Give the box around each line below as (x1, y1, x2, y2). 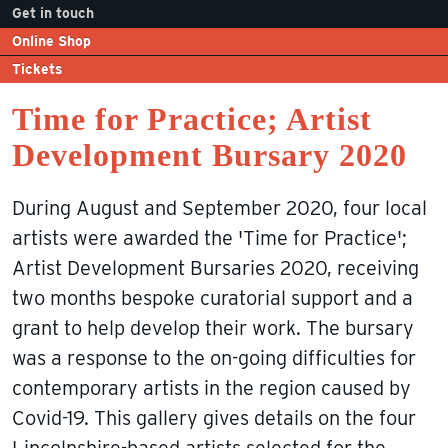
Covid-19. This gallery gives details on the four (12, 405, 416, 430)
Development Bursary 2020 (12, 136, 407, 173)
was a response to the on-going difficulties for (12, 345, 416, 370)
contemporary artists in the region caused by (12, 375, 411, 400)
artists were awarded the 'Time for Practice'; (12, 225, 407, 250)
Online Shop (12, 32, 91, 49)
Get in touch (12, 4, 94, 21)
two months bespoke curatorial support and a (12, 285, 413, 310)
